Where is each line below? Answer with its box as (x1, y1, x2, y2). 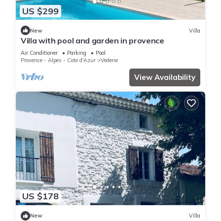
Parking (67, 49, 86, 57)
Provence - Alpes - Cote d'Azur (21, 57, 96, 64)
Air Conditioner (21, 49, 58, 57)
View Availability (134, 73, 195, 82)
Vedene (101, 57, 118, 64)
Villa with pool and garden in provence (21, 36, 164, 46)
